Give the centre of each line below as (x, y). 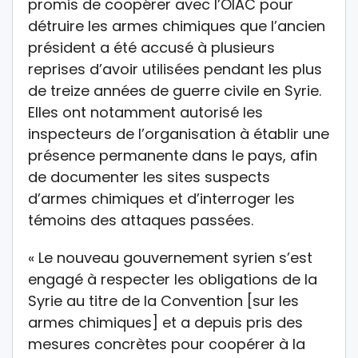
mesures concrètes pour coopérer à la (167, 344)
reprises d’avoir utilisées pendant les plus (175, 69)
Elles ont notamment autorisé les (145, 112)
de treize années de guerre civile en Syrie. (175, 90)
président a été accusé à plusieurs (151, 47)
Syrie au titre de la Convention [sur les (163, 300)
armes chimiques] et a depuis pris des (165, 322)
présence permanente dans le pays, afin (173, 155)
